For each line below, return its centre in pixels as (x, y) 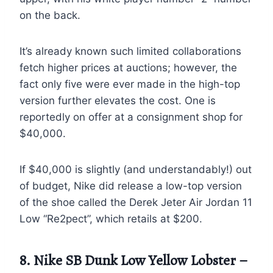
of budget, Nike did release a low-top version (131, 186)
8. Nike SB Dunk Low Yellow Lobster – (134, 260)
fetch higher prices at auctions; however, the (128, 67)
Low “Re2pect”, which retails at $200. (111, 218)
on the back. (50, 15)
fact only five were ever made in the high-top (130, 84)
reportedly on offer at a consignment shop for (131, 117)
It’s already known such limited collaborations (130, 51)
